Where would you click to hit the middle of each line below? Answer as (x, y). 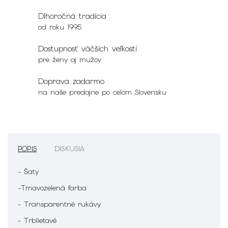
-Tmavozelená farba (54, 188)
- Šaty (28, 171)
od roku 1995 (60, 27)
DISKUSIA (70, 148)
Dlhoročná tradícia (72, 16)
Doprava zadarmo (71, 81)
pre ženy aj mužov (70, 59)
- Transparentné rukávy (59, 204)
